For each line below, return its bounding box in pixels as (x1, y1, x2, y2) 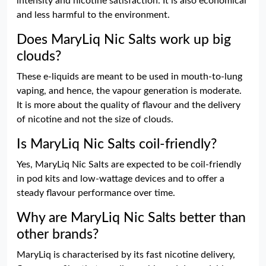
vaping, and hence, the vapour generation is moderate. (17, 86, 242, 96)
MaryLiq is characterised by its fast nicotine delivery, (17, 250, 235, 259)
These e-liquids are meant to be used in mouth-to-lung (17, 72, 242, 81)
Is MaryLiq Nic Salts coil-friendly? (17, 137, 217, 151)
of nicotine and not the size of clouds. (17, 115, 173, 124)
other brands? (17, 227, 99, 242)
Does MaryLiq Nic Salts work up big (17, 33, 231, 47)
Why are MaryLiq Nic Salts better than (17, 211, 246, 225)
